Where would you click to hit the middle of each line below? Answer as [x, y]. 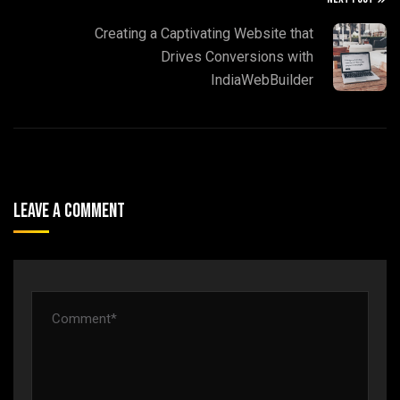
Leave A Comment [71, 211]
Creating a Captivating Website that [204, 33]
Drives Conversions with [237, 57]
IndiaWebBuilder [262, 80]
